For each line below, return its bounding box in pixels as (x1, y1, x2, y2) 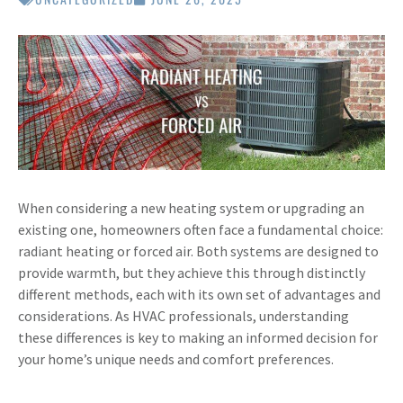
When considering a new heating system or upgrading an (18, 198, 364, 217)
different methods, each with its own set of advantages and (18, 284, 381, 303)
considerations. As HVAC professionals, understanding (18, 306, 349, 325)
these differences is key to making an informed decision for (18, 327, 378, 346)
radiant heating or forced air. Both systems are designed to (18, 241, 379, 260)
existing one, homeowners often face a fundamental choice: (18, 219, 383, 238)
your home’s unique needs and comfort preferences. (18, 349, 334, 368)
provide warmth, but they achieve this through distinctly (18, 263, 365, 282)
